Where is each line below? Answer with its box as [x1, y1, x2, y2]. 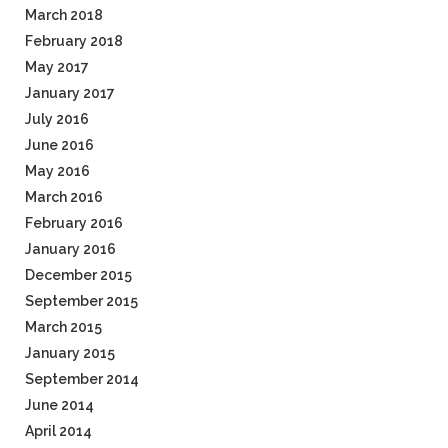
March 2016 [25, 189, 103, 206]
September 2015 [25, 293, 138, 310]
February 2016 [25, 215, 123, 232]
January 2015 [25, 345, 115, 362]
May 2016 [25, 163, 90, 180]
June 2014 [25, 397, 94, 414]
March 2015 [25, 319, 102, 336]
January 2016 [25, 241, 116, 258]
